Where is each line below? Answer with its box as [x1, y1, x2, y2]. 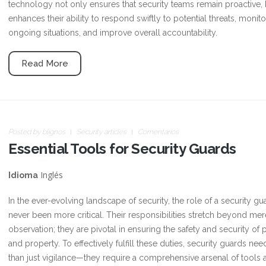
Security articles [77, 128, 126, 136]
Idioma [8, 170, 38, 180]
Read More [21, 58, 68, 69]
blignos [42, 128, 65, 136]
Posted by [8, 128, 42, 136]
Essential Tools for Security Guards [8, 140, 236, 157]
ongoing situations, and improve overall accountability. [8, 28, 217, 37]
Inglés [38, 169, 63, 180]
